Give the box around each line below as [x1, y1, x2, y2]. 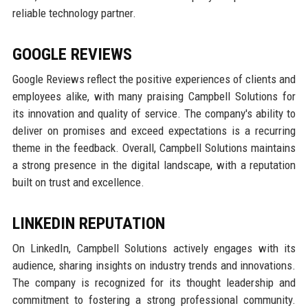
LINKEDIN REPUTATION [12, 214, 165, 234]
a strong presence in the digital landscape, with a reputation [12, 158, 296, 173]
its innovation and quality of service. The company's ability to [12, 107, 296, 121]
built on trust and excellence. [12, 175, 144, 190]
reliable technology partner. [12, 6, 136, 21]
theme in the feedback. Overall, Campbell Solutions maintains [12, 141, 296, 155]
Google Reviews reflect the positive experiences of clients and [12, 72, 296, 87]
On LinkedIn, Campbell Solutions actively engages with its [12, 241, 296, 256]
